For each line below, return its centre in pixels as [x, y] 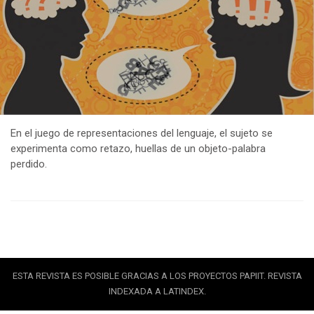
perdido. [29, 164]
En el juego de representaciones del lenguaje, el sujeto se [142, 133]
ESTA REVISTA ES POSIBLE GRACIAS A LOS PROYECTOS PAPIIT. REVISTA [157, 275]
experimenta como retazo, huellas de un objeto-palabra [138, 148]
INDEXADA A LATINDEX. [157, 291]
